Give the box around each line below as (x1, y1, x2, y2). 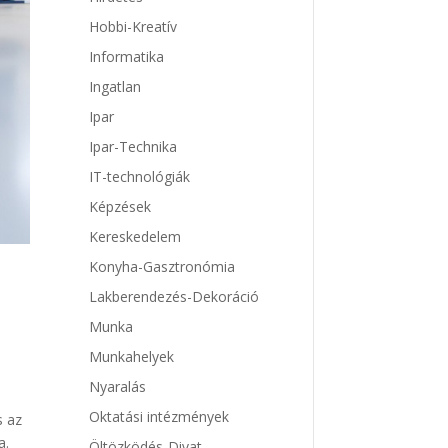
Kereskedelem (89, 227, 182, 247)
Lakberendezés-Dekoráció (89, 287, 260, 307)
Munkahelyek (89, 347, 175, 367)
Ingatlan (89, 77, 142, 97)
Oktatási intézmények (89, 407, 230, 427)
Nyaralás (89, 377, 147, 397)
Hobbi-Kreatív (89, 17, 178, 37)
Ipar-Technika (89, 137, 178, 157)
